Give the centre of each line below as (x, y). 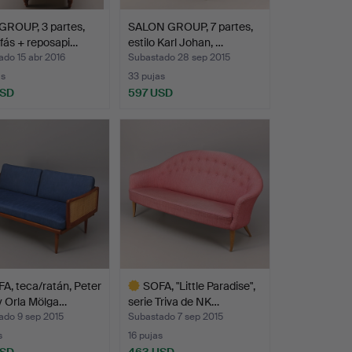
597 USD (150, 92)
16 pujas (145, 335)
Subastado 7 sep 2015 (175, 316)
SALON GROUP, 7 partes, (190, 26)
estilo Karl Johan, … (175, 42)
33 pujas (146, 76)
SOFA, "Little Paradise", (199, 286)
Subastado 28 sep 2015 (179, 57)
